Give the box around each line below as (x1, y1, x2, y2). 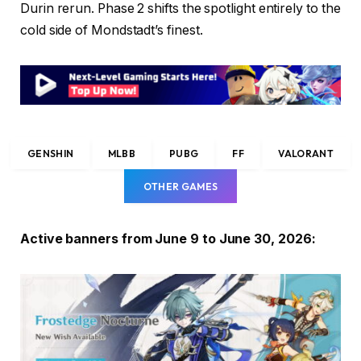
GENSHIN (27, 147, 74, 160)
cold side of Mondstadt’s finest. (20, 22, 203, 38)
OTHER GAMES (143, 180, 218, 193)
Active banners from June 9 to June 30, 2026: (20, 230, 316, 247)
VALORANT (278, 147, 334, 160)
